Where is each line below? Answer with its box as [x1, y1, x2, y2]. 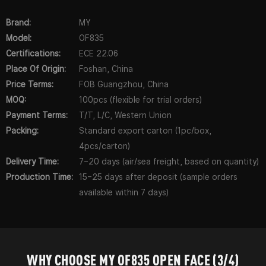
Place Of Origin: [6, 64, 66, 74]
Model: [6, 33, 31, 43]
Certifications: [6, 49, 61, 58]
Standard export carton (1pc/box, [79, 126, 211, 135]
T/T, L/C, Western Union [79, 110, 172, 120]
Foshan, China [79, 64, 133, 74]
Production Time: [6, 172, 73, 182]
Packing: [6, 126, 39, 135]
